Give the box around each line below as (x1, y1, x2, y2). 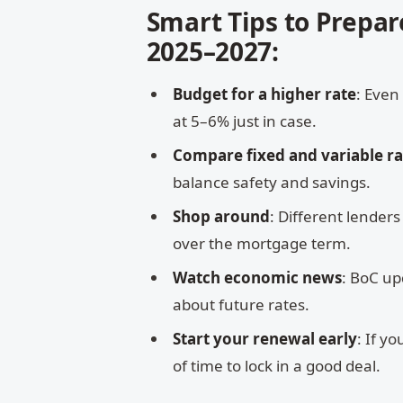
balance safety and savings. (173, 172, 372, 193)
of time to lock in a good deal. (173, 355, 381, 377)
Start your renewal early (173, 328, 358, 350)
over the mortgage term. (173, 233, 352, 255)
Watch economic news (173, 267, 343, 289)
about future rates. (173, 294, 310, 316)
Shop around (173, 206, 271, 228)
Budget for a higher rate (173, 84, 357, 105)
